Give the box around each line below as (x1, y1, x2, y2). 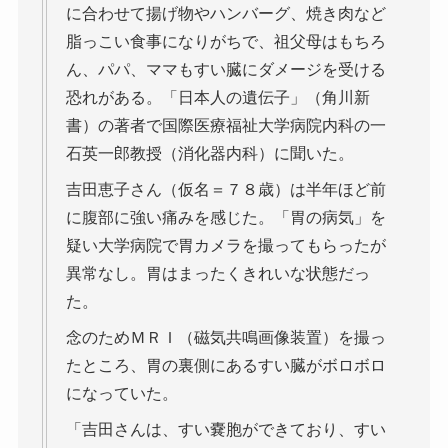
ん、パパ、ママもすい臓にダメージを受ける (65, 61, 386, 79)
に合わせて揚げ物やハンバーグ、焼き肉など (65, 5, 386, 23)
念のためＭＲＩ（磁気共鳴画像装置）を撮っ (65, 329, 386, 347)
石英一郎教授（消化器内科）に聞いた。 (65, 145, 354, 163)
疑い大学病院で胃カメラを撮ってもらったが (65, 237, 386, 255)
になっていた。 (65, 385, 178, 403)
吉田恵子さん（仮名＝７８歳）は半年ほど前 (65, 181, 386, 199)
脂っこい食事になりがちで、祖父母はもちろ (65, 33, 386, 51)
